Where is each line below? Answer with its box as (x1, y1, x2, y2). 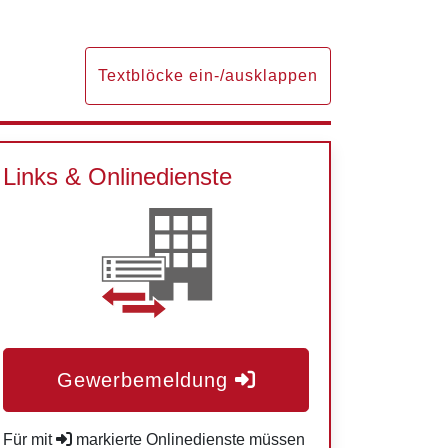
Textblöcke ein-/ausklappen (98, 67, 318, 84)
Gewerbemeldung (56, 369, 228, 391)
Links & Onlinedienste (3, 163, 232, 190)
